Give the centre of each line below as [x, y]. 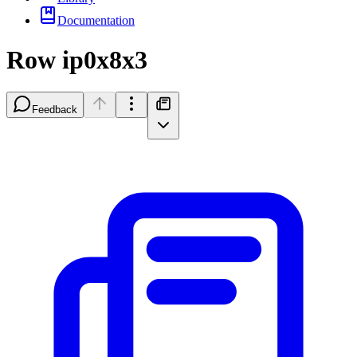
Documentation [96, 21]
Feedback [55, 110]
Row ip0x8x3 [77, 59]
